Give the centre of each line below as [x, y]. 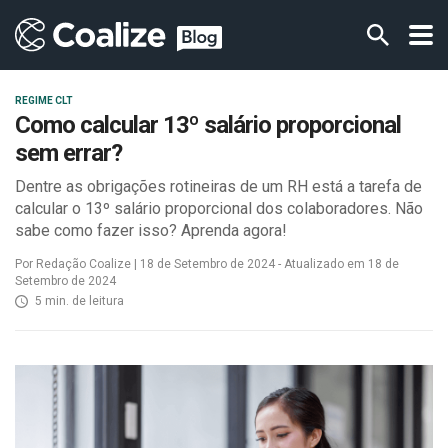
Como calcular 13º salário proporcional [208, 125]
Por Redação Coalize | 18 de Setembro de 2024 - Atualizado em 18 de [207, 264]
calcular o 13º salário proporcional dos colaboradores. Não [219, 208]
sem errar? [68, 153]
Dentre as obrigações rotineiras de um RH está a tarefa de [218, 186]
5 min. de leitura [78, 301]
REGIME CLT [44, 100]
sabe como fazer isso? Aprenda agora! [151, 230]
